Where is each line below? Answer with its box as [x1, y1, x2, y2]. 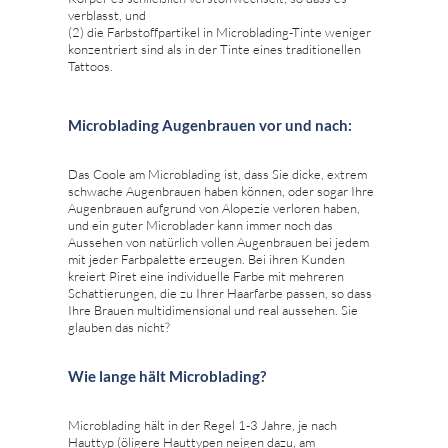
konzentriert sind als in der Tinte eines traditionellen [68, 41, 361, 58]
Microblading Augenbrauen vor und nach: [68, 116, 352, 135]
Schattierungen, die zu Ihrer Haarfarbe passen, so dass [68, 285, 372, 302]
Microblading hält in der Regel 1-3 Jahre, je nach [68, 417, 337, 434]
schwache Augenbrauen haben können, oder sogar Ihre [68, 183, 374, 200]
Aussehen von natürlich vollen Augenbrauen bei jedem [68, 234, 369, 251]
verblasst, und [68, 7, 146, 24]
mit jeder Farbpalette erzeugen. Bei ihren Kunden [68, 251, 345, 268]
